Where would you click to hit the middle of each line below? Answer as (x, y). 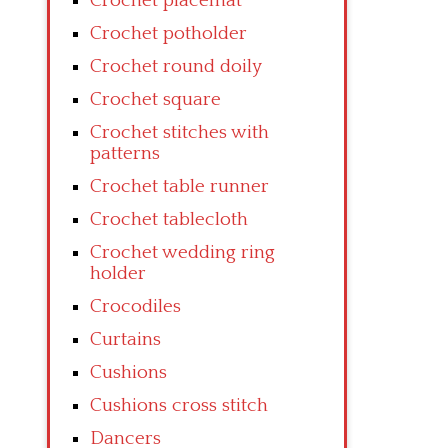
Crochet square (155, 99)
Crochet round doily (176, 66)
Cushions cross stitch (179, 405)
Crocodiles (135, 306)
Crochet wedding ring (182, 252)
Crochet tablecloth (169, 219)
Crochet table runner (179, 186)
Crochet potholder (168, 33)
